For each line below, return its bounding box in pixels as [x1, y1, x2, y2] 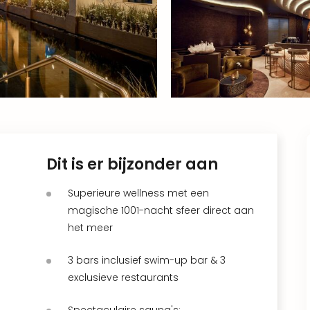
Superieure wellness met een [68, 185, 209, 200]
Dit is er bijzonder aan [46, 153, 218, 175]
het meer [68, 220, 113, 235]
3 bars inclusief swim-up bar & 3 [68, 253, 226, 267]
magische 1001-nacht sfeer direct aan [68, 203, 254, 217]
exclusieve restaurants [68, 270, 179, 284]
